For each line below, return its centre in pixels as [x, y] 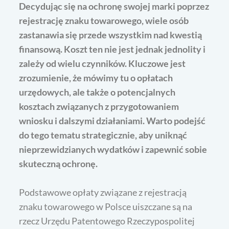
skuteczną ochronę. [59, 163]
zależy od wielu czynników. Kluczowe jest [102, 63]
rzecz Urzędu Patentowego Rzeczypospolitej [107, 221]
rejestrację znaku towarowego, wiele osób [104, 20]
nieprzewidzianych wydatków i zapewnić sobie [113, 149]
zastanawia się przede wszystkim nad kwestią [111, 35]
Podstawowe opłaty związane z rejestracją [103, 192]
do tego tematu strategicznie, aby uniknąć [103, 135]
